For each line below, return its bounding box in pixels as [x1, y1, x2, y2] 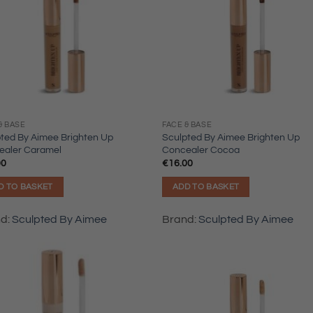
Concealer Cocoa [162, 144, 240, 155]
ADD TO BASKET [172, 182, 240, 191]
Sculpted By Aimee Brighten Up [162, 131, 300, 143]
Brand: [162, 213, 199, 225]
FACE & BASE [162, 120, 212, 129]
